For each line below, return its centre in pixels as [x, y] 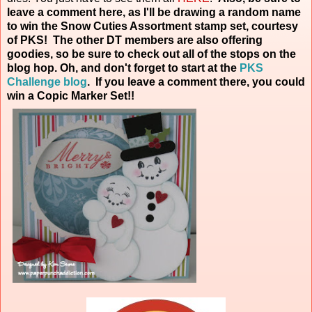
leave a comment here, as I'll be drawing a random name [154, 12]
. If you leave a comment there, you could [196, 81]
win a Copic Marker [58, 95]
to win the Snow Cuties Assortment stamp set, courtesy [153, 26]
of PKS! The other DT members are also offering [135, 40]
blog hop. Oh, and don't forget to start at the [123, 68]
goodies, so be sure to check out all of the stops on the [151, 54]
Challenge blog [47, 81]
